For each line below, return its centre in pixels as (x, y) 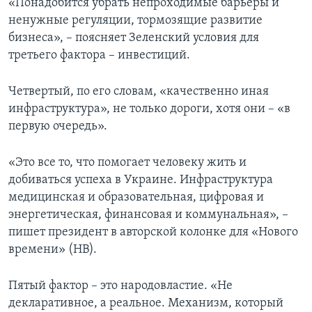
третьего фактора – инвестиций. (99, 56)
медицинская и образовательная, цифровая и (136, 198)
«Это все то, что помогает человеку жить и (127, 163)
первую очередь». (58, 127)
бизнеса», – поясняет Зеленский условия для (134, 38)
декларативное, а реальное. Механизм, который (146, 304)
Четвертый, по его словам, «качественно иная (139, 92)
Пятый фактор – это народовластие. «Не (120, 286)
